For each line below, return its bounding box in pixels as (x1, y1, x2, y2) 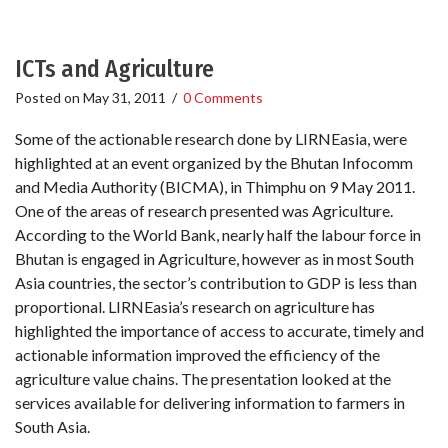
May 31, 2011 (83, 89, 166, 107)
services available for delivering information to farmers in (15, 393, 405, 413)
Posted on (15, 89, 83, 107)
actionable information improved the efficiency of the (15, 345, 380, 365)
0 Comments (183, 89, 263, 107)
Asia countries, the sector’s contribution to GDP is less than (15, 273, 417, 293)
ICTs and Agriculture (15, 55, 214, 84)
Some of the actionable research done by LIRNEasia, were (15, 129, 407, 149)
